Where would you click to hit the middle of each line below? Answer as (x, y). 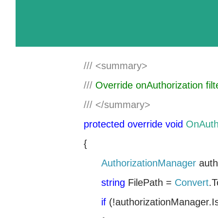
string (113, 182)
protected (104, 124)
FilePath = (150, 182)
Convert (192, 182)
